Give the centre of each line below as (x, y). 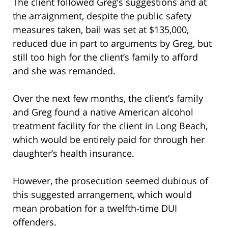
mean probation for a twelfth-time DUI (95, 208)
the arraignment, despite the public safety (102, 16)
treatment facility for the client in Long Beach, (110, 125)
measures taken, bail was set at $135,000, (101, 29)
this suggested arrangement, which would (102, 194)
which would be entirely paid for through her (109, 139)
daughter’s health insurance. (74, 153)
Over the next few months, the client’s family (108, 98)
